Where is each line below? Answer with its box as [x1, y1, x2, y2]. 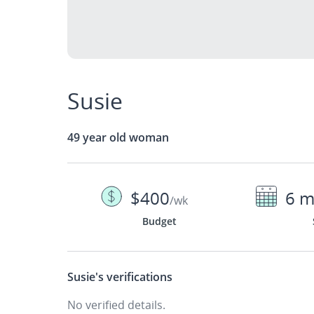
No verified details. [67, 297, 165, 313]
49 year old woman [67, 130, 169, 145]
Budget [142, 214, 177, 228]
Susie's [67, 269, 104, 285]
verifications [104, 269, 172, 285]
